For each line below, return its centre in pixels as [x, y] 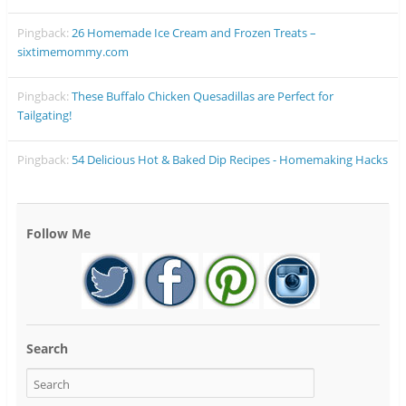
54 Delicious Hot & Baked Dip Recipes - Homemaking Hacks [230, 160]
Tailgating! [45, 116]
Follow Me [58, 233]
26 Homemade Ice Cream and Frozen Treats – [194, 32]
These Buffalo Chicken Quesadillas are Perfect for [203, 97]
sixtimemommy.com [73, 51]
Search [47, 349]
